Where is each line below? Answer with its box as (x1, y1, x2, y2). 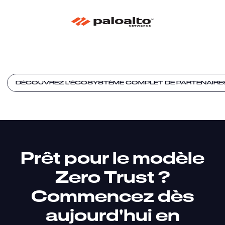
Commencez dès (31, 186, 194, 205)
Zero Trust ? (55, 167, 170, 186)
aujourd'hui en (45, 205, 180, 224)
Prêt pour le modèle (21, 148, 204, 167)
